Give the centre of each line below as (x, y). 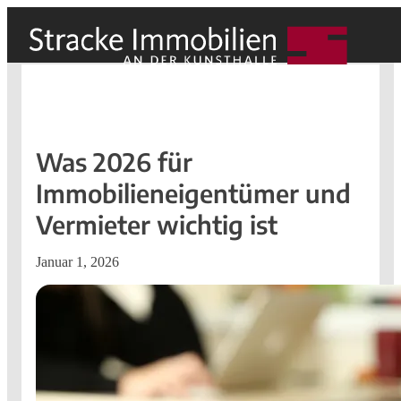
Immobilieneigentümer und (193, 192)
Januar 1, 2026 (77, 261)
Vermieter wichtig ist (157, 224)
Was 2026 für (114, 161)
